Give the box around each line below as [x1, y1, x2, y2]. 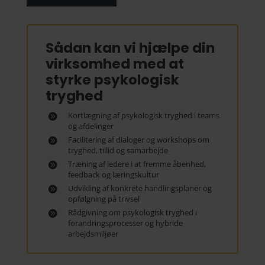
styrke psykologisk [45, 70, 179, 89]
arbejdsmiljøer [67, 228, 118, 239]
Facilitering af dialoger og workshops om [67, 134, 209, 145]
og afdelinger [67, 121, 114, 131]
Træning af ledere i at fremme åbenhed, [67, 159, 206, 169]
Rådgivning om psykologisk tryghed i [67, 207, 197, 218]
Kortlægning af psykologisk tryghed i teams [67, 110, 219, 121]
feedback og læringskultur [67, 169, 159, 180]
